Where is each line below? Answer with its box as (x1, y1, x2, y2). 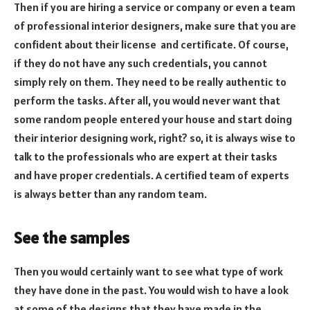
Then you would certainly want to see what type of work (14, 264, 283, 279)
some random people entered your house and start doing (14, 112, 292, 127)
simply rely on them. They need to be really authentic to (14, 75, 286, 89)
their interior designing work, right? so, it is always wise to (14, 131, 295, 145)
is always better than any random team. (14, 187, 207, 201)
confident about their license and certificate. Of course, (14, 37, 289, 52)
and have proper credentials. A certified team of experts (14, 168, 289, 183)
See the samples (14, 227, 129, 249)
